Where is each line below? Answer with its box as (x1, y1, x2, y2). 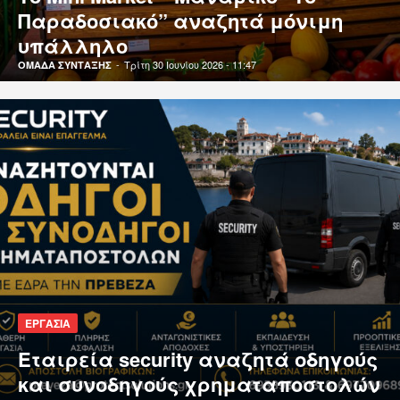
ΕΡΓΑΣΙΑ (25, 314, 71, 331)
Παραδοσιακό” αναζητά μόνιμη (18, 6, 343, 36)
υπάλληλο (18, 31, 128, 61)
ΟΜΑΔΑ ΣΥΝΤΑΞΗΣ (18, 58, 112, 72)
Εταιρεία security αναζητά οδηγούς (18, 344, 378, 373)
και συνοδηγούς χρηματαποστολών (18, 369, 380, 398)
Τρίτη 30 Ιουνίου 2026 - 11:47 (124, 57, 256, 72)
